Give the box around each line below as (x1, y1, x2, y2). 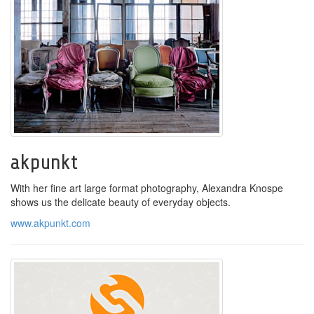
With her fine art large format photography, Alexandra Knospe (11, 181, 283, 195)
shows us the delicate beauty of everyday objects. (11, 195, 231, 209)
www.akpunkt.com (11, 216, 90, 230)
